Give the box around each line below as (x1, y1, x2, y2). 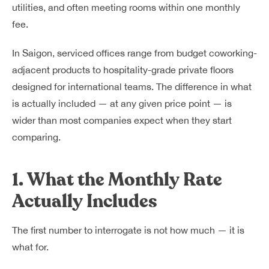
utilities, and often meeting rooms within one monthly (12, 2, 240, 13)
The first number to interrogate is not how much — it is (12, 225, 244, 235)
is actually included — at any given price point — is (12, 98, 232, 109)
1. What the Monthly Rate (12, 168, 222, 192)
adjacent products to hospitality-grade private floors (12, 64, 234, 75)
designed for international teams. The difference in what (12, 81, 252, 92)
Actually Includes (12, 189, 157, 214)
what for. (12, 241, 49, 252)
